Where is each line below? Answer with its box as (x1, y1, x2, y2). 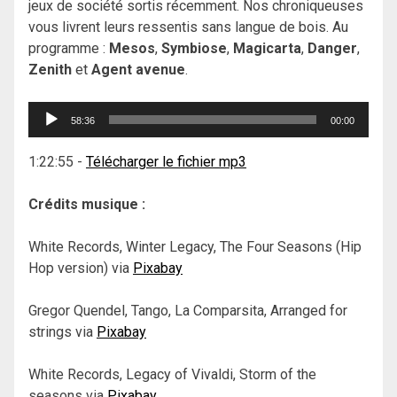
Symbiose (161, 40, 227, 58)
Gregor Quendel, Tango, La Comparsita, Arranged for (28, 302, 347, 320)
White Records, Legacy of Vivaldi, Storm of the (28, 366, 316, 384)
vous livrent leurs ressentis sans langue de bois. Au (28, 19, 348, 36)
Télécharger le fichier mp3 (86, 153, 246, 171)
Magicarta (233, 40, 301, 58)
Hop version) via (28, 260, 133, 277)
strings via (28, 323, 97, 341)
